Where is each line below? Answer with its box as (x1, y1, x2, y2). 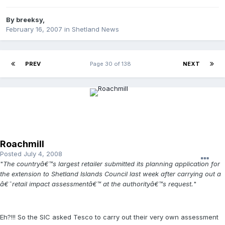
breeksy (16, 16, 43, 24)
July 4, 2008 (24, 150, 62, 158)
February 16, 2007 (6, 25, 62, 34)
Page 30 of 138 (89, 60, 134, 68)
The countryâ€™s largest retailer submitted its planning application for (3, 160, 220, 168)
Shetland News (72, 25, 119, 34)
